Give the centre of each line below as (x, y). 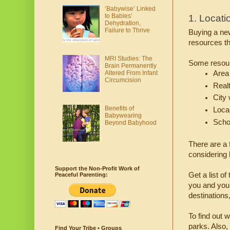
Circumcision (123, 80)
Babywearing (123, 115)
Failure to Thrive (127, 31)
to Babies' (118, 16)
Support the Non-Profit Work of (97, 169)
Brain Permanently (130, 65)
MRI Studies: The (128, 58)
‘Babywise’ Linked (130, 9)
